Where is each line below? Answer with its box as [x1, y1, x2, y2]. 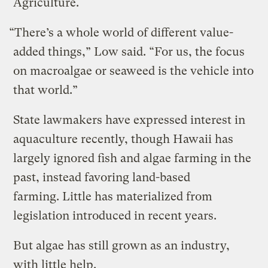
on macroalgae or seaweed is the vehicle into [13, 64, 254, 78]
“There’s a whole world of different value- [9, 26, 234, 40]
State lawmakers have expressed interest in [13, 113, 246, 127]
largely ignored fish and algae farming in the [13, 151, 252, 166]
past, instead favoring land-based [13, 170, 191, 185]
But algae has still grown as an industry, [13, 239, 230, 253]
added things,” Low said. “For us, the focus [13, 45, 245, 59]
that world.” [13, 83, 78, 98]
